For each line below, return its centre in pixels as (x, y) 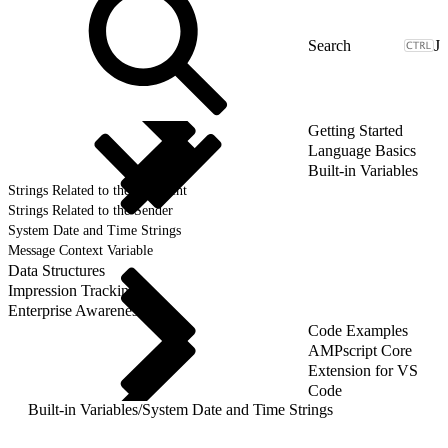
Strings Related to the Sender (90, 210)
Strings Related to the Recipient (97, 190)
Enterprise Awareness (76, 310)
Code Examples (358, 330)
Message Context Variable (80, 250)
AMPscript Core (360, 350)
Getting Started (355, 130)
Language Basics (362, 150)
